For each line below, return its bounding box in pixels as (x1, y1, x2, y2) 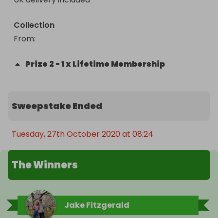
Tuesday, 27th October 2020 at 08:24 (12, 128, 153, 140)
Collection (14, 19, 54, 31)
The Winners (12, 158, 78, 172)
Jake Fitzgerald (64, 200, 129, 211)
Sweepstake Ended (12, 100, 102, 112)
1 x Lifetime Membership (61, 58, 165, 70)
